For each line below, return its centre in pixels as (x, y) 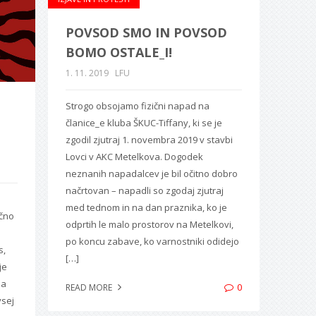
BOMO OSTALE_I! (119, 52)
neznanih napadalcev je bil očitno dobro (151, 173)
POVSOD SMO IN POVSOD (146, 32)
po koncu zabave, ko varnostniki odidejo (152, 241)
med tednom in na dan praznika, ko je (146, 207)
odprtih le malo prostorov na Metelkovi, (149, 224)
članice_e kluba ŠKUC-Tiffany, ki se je (144, 122)
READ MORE (90, 287)
